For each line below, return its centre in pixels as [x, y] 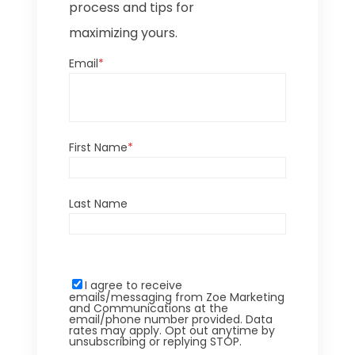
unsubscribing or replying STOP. [156, 342]
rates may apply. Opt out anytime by [172, 331]
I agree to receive [134, 286]
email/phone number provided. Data [171, 320]
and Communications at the [149, 309]
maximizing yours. [124, 33]
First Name [99, 148]
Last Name [99, 204]
